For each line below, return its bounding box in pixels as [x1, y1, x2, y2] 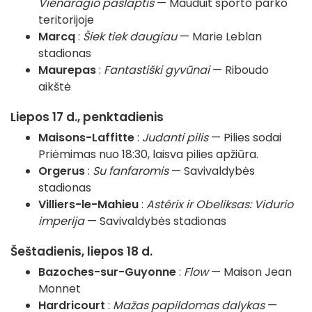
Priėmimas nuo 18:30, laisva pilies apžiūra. [38, 146, 258, 163]
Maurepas [38, 62, 96, 79]
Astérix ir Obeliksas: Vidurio [146, 196, 293, 213]
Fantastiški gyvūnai [104, 62, 210, 79]
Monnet [38, 281, 81, 297]
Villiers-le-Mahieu [38, 196, 139, 213]
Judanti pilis [142, 130, 208, 146]
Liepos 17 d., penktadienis [10, 109, 164, 126]
